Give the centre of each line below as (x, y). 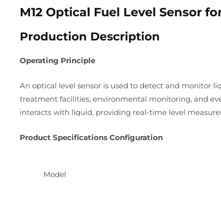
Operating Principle (57, 60)
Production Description (90, 36)
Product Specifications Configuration (91, 137)
